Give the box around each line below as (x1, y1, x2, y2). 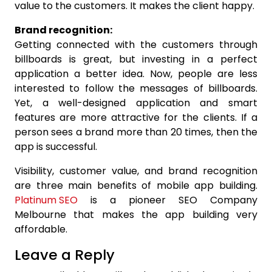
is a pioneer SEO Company (78, 193, 257, 208)
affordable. (15, 222, 67, 237)
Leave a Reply (15, 245, 115, 265)
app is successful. (15, 140, 97, 154)
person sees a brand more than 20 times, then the (15, 125, 257, 140)
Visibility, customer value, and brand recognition (15, 164, 257, 178)
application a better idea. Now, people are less (15, 67, 257, 81)
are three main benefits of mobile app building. (15, 178, 257, 193)
